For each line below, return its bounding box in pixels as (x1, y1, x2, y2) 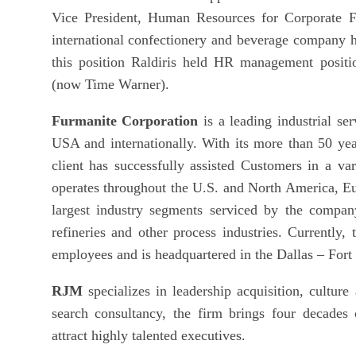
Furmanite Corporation (51, 112, 199, 129)
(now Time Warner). (51, 75, 169, 92)
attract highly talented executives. (51, 327, 246, 343)
